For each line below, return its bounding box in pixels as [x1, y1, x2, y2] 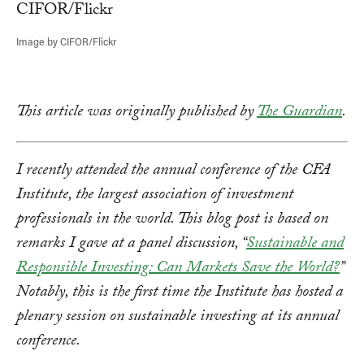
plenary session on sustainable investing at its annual [16, 304, 339, 332]
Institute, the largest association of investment [16, 182, 293, 210]
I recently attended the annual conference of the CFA [16, 158, 330, 186]
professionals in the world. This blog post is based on [16, 206, 328, 235]
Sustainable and [246, 231, 344, 259]
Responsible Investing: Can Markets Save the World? [16, 255, 340, 284]
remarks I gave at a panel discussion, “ [16, 231, 246, 259]
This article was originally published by [16, 99, 257, 128]
